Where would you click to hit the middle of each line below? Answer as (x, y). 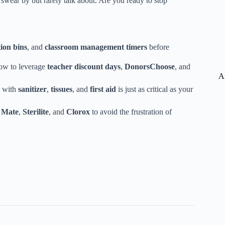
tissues (62, 89)
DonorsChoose (150, 67)
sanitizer (32, 89)
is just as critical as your (154, 89)
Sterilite (36, 112)
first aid (103, 89)
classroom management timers (96, 47)
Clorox (78, 112)
